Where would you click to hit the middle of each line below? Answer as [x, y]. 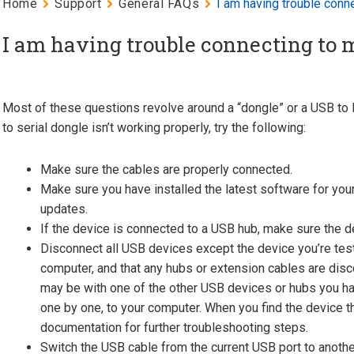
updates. [64, 209]
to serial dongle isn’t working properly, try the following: [154, 128]
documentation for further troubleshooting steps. [175, 328]
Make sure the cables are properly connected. [167, 169]
